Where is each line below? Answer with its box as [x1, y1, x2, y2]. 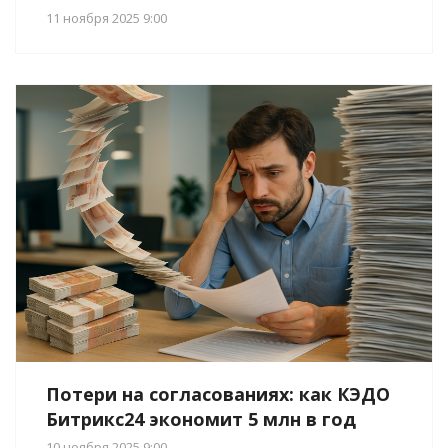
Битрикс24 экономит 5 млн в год [46, 407, 356, 432]
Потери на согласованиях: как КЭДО [46, 382, 390, 407]
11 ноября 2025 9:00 [46, 9, 167, 28]
